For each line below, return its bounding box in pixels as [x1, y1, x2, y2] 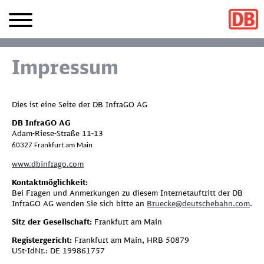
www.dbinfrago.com [12, 159, 84, 169]
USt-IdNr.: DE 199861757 [12, 246, 105, 255]
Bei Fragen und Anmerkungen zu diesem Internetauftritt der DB [12, 188, 243, 197]
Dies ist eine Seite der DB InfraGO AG [12, 100, 147, 109]
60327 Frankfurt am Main [12, 141, 93, 149]
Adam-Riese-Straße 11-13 [12, 128, 103, 138]
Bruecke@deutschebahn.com [147, 199, 250, 208]
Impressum [12, 55, 118, 79]
